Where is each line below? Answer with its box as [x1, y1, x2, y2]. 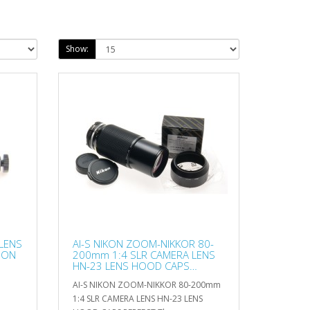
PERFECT [72, 269, 112, 284]
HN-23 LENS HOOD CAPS [72, 258, 190, 273]
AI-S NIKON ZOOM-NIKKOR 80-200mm [72, 278, 221, 291]
